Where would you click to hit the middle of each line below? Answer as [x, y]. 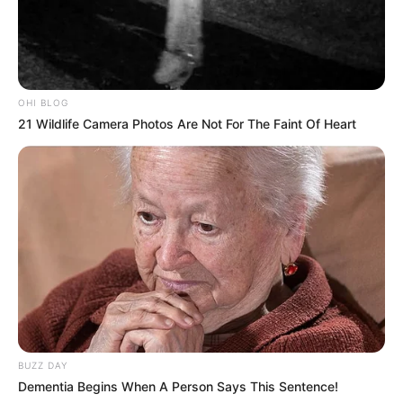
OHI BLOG [43, 103]
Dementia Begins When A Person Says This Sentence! [178, 387]
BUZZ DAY [43, 366]
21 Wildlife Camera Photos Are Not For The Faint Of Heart [187, 124]
